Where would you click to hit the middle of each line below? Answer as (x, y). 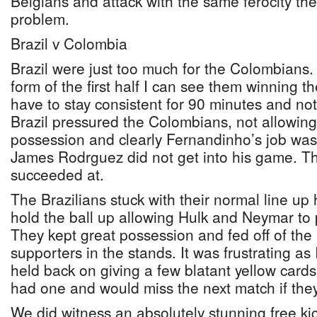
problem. (40, 18)
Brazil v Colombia (69, 43)
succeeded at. (57, 174)
